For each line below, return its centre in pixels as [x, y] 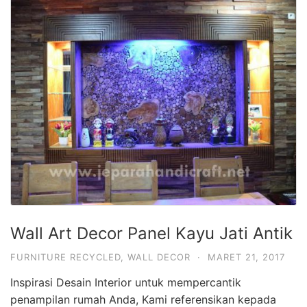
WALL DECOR [159, 257]
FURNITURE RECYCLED [65, 257]
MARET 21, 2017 [246, 257]
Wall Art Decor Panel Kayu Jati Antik [151, 233]
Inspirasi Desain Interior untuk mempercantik [126, 282]
